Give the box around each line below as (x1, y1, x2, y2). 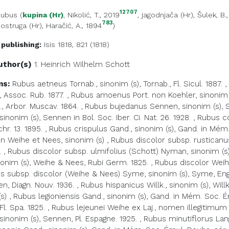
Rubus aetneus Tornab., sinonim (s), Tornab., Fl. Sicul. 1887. (12, 79, 222, 88)
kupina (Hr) (22, 11, 63, 19)
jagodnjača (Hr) (142, 11, 193, 19)
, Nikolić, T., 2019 (63, 11, 120, 19)
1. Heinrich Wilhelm (34, 60, 105, 69)
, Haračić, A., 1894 (42, 21, 102, 30)
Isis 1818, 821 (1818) (41, 40, 109, 49)
